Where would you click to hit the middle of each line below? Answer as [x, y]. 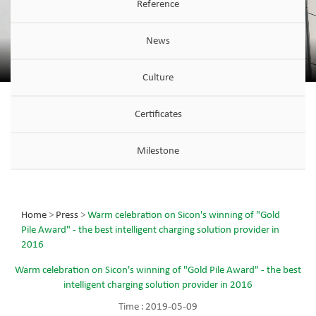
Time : [131, 307]
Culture [158, 78]
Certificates [158, 114]
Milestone [158, 151]
